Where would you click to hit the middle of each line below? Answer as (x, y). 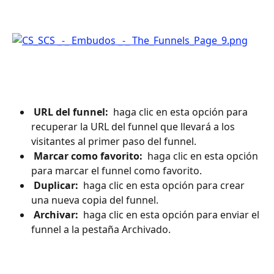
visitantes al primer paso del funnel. (114, 141)
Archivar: (57, 214)
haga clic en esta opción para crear (164, 185)
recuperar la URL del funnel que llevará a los (134, 126)
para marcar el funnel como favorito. (117, 170)
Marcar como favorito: (89, 156)
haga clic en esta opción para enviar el (171, 214)
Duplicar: (57, 185)
